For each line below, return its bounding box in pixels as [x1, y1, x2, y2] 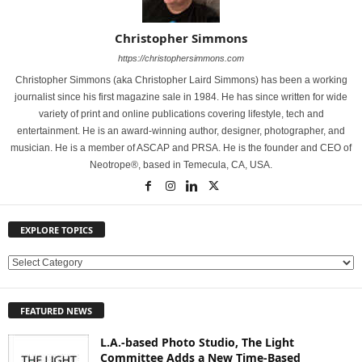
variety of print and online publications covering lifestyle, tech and [38, 108, 324, 120]
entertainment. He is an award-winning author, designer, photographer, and [17, 125, 345, 137]
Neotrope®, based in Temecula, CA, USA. [90, 159, 272, 170]
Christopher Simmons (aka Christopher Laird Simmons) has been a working [15, 74, 347, 86]
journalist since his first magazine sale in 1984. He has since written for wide [15, 91, 347, 103]
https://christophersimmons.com [118, 53, 244, 63]
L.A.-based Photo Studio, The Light [100, 334, 294, 350]
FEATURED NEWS [20, 304, 92, 317]
